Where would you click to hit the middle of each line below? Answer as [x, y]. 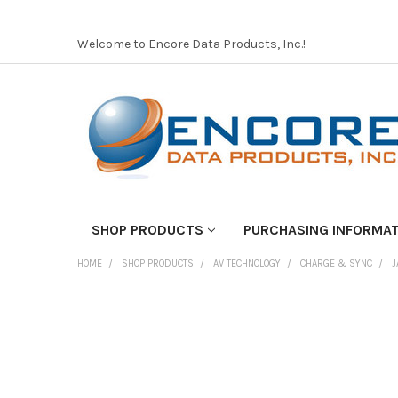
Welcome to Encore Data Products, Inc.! [191, 44]
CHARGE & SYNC [336, 263]
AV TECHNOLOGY [247, 263]
